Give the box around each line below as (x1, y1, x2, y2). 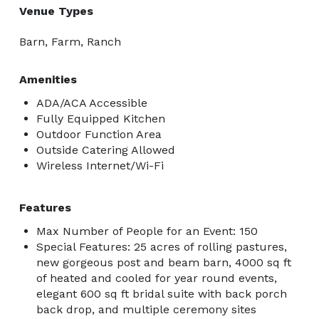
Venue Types (19, 4, 93, 18)
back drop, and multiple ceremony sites (36, 302, 256, 316)
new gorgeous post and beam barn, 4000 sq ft (36, 255, 291, 269)
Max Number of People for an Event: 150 (36, 224, 258, 238)
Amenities (19, 72, 77, 86)
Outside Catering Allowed (36, 142, 175, 157)
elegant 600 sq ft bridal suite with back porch (36, 286, 287, 300)
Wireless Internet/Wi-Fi (36, 158, 164, 172)
